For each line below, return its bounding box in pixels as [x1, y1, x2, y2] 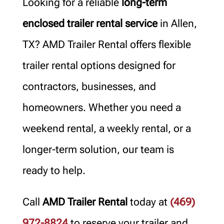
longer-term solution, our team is [22, 143, 174, 155]
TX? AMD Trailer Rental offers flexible [22, 38, 191, 50]
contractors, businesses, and [22, 80, 156, 92]
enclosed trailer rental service [22, 17, 157, 29]
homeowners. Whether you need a [22, 101, 181, 113]
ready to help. [22, 164, 85, 176]
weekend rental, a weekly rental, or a [22, 122, 191, 134]
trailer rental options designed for [22, 59, 175, 71]
